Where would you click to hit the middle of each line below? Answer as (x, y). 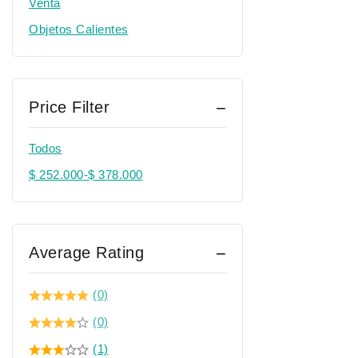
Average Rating (86, 253)
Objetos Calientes (79, 29)
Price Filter (69, 107)
